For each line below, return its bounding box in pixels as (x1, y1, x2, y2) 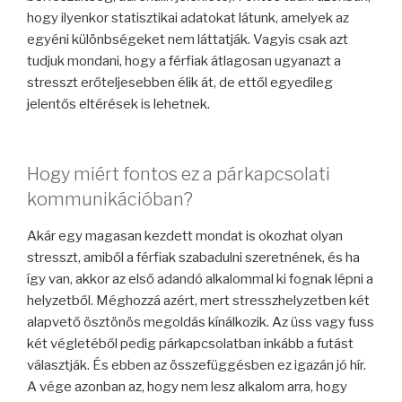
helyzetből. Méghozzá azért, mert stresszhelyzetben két (27, 293, 370, 310)
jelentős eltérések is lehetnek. (27, 95, 210, 112)
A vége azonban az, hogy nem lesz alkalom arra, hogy (27, 379, 347, 396)
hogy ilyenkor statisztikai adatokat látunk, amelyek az (27, 9, 349, 26)
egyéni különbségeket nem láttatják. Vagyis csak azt (27, 31, 348, 48)
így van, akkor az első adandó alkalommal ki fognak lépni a (27, 271, 373, 288)
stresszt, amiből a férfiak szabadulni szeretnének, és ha (27, 249, 360, 267)
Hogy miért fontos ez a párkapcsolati (27, 163, 330, 186)
